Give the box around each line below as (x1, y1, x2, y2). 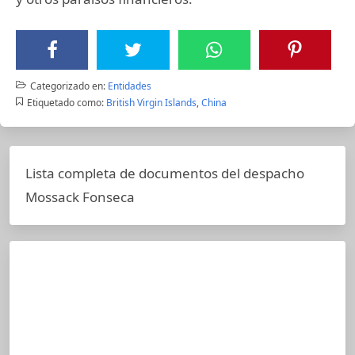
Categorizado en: (29, 78, 105, 93)
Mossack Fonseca (25, 187, 135, 206)
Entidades (107, 78, 151, 93)
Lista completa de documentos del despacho (25, 163, 304, 182)
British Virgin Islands (105, 95, 197, 109)
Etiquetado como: (26, 95, 104, 109)
